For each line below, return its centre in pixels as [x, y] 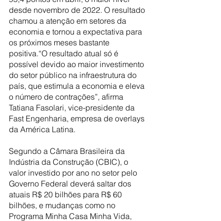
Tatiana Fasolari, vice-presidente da [73, 107]
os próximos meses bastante [60, 42]
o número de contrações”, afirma [67, 96]
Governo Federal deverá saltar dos [71, 183]
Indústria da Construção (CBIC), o [70, 162]
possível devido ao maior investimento [77, 64]
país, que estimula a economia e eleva [78, 86]
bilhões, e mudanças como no [63, 205]
